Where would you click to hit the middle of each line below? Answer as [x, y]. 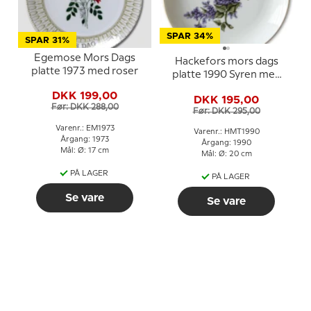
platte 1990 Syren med [226, 75]
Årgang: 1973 [85, 139]
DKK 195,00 [226, 100]
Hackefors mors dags [226, 62]
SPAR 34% [190, 37]
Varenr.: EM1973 [85, 128]
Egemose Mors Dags [85, 58]
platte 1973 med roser [85, 71]
